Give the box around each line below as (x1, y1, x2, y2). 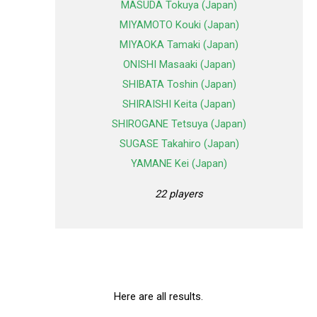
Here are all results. (114, 289, 203, 303)
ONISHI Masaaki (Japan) (122, 58, 236, 71)
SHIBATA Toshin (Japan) (122, 78, 236, 91)
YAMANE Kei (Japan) (131, 157, 227, 171)
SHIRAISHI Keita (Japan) (122, 98, 236, 111)
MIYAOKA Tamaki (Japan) (120, 38, 238, 52)
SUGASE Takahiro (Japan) (119, 137, 239, 151)
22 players (155, 187, 203, 200)
